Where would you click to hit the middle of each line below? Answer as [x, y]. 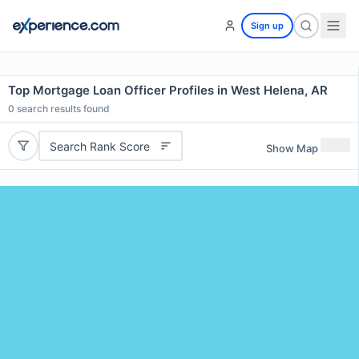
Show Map [292, 148]
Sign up [267, 26]
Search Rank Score [99, 146]
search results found [62, 109]
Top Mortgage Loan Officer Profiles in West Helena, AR [168, 90]
